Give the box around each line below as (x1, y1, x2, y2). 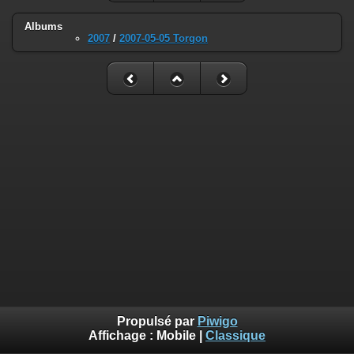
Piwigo (197, 314, 238, 329)
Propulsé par (116, 314, 198, 329)
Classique (205, 329, 265, 343)
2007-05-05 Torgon (119, 32, 208, 44)
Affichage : (88, 329, 156, 343)
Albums (24, 20, 62, 32)
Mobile (156, 329, 196, 343)
